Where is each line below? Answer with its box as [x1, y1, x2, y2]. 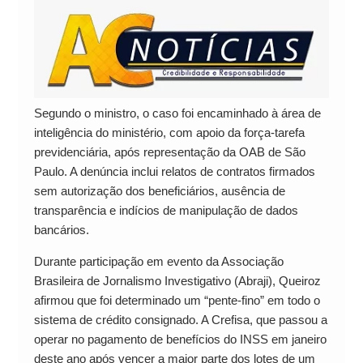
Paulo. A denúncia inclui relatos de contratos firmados [33, 164, 315, 179]
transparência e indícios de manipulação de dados [33, 203, 298, 218]
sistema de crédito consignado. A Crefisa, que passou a [33, 313, 327, 327]
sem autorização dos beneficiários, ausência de [33, 184, 285, 199]
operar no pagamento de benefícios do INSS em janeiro [33, 332, 327, 347]
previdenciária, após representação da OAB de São [33, 145, 305, 160]
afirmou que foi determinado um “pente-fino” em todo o [33, 293, 320, 308]
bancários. [33, 223, 89, 237]
